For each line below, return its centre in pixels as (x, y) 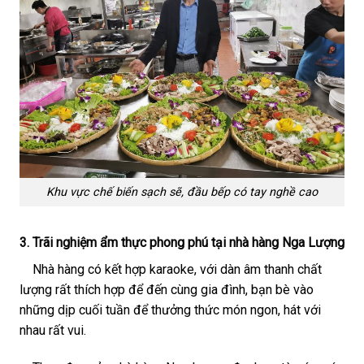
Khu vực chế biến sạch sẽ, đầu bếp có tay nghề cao (182, 192)
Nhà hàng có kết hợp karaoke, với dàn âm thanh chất (171, 269)
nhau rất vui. (53, 330)
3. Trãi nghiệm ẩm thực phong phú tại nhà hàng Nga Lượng (182, 242)
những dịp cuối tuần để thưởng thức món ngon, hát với (170, 310)
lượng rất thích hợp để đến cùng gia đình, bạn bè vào (167, 289)
